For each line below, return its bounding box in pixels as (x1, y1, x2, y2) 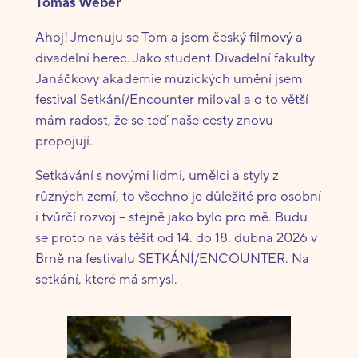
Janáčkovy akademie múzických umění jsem (34, 70, 303, 86)
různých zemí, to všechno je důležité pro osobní (34, 187, 321, 204)
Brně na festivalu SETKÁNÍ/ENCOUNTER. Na (34, 249, 309, 266)
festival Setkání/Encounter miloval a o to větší (34, 90, 308, 107)
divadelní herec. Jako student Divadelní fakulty (34, 49, 315, 66)
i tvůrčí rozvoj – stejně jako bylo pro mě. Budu (34, 208, 308, 225)
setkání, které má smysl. (34, 270, 177, 287)
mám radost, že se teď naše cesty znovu (34, 111, 273, 128)
